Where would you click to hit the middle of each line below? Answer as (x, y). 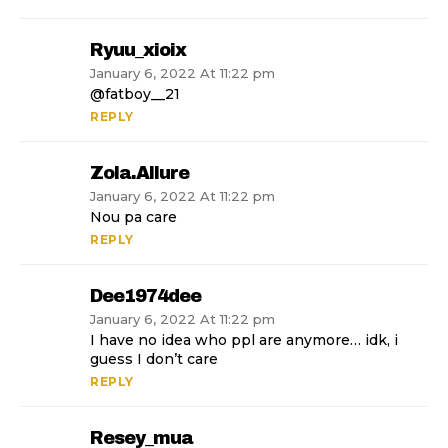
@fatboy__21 (135, 94)
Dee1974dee (145, 296)
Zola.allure (139, 173)
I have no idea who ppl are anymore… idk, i (244, 340)
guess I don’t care (154, 359)
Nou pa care (133, 217)
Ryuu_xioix (138, 50)
